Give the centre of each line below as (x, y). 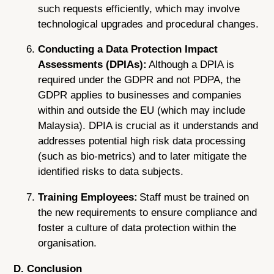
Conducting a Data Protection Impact (128, 50)
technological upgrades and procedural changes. (149, 24)
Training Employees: (89, 198)
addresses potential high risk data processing (142, 141)
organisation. (68, 243)
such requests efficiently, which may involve (139, 9)
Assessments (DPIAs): (93, 65)
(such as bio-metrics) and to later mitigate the (143, 157)
